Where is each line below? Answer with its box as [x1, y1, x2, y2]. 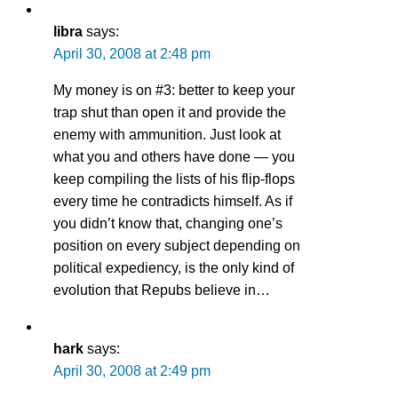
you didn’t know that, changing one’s [53, 215, 283, 231]
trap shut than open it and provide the [53, 104, 286, 120]
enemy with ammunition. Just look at [53, 126, 281, 142]
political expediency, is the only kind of [53, 259, 294, 275]
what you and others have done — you [53, 148, 295, 164]
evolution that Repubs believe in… [53, 282, 270, 298]
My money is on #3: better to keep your [53, 82, 295, 98]
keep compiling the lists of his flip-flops [53, 171, 295, 187]
